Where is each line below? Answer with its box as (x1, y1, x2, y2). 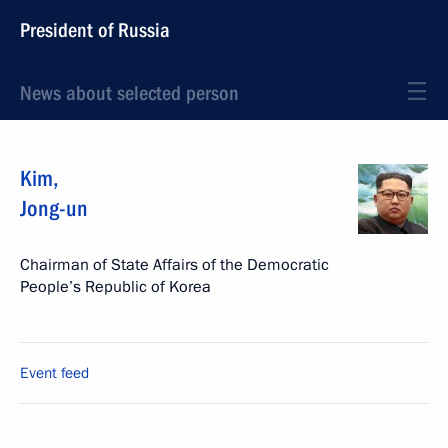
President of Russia (20, 18, 170, 42)
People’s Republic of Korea (20, 276, 211, 298)
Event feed (20, 363, 89, 383)
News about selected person (20, 81, 239, 105)
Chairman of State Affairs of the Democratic (20, 254, 329, 276)
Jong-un (20, 196, 88, 221)
